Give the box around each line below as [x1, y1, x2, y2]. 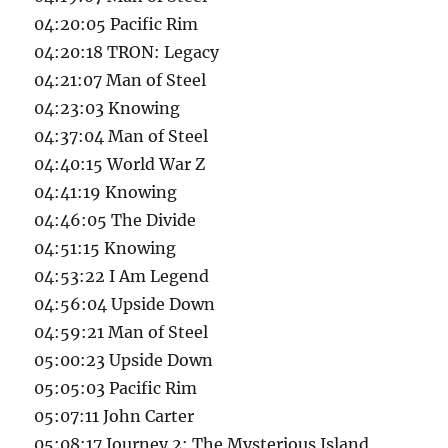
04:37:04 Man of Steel [34, 126, 209, 147]
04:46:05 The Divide [34, 210, 197, 231]
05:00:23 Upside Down [34, 350, 214, 371]
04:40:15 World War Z [34, 154, 206, 175]
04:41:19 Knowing [34, 182, 178, 203]
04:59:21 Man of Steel [34, 322, 209, 343]
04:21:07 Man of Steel [34, 70, 207, 91]
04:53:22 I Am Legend [34, 266, 210, 287]
